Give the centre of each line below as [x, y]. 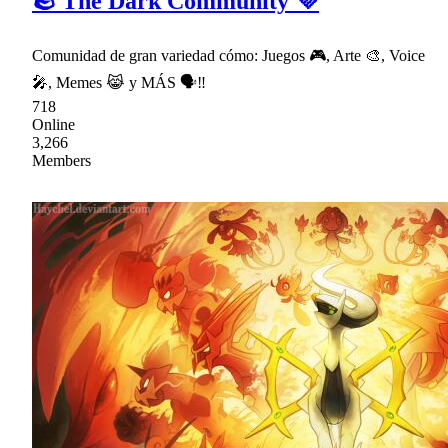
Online [53, 124]
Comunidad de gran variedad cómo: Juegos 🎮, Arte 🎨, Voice [228, 55]
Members [61, 160]
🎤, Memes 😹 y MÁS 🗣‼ [119, 82]
